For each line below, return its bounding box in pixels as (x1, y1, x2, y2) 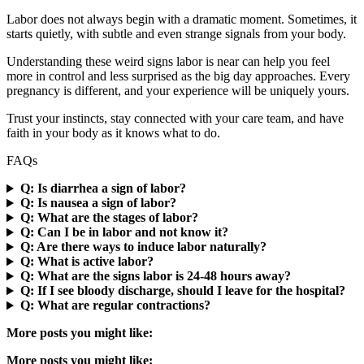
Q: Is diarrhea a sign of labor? (19, 181, 186, 196)
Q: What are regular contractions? (19, 298, 210, 313)
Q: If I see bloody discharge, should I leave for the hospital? (19, 284, 345, 298)
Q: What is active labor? (19, 254, 154, 269)
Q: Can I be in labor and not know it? (19, 225, 228, 240)
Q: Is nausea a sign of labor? (19, 196, 176, 210)
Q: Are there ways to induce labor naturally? (19, 240, 266, 254)
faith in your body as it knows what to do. (6, 126, 220, 141)
